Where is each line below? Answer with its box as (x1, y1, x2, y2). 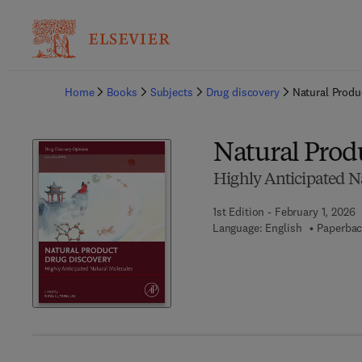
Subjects (149, 85, 193, 99)
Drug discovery (205, 85, 280, 99)
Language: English (212, 221, 302, 235)
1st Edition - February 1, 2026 (212, 204, 356, 219)
